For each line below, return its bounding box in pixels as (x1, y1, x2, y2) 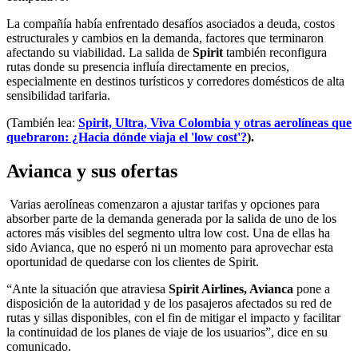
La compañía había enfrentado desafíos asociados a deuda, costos (6, 16, 335, 30)
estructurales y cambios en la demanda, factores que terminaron (6, 30, 324, 45)
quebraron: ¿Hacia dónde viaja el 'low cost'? (6, 129, 247, 144)
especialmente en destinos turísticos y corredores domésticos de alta (6, 74, 344, 88)
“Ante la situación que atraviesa (6, 282, 169, 296)
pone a (293, 282, 330, 296)
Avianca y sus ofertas (6, 160, 177, 181)
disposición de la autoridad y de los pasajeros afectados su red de (6, 296, 332, 311)
